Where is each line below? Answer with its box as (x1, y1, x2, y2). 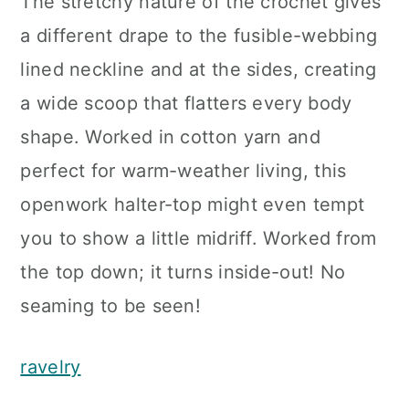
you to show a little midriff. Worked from (20, 227, 377, 249)
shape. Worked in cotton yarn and (20, 126, 320, 148)
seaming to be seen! (20, 295, 202, 317)
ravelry (20, 356, 81, 378)
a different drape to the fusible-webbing (20, 25, 378, 47)
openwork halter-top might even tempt (20, 194, 365, 215)
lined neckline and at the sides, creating (20, 58, 377, 80)
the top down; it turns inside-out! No (20, 261, 346, 283)
